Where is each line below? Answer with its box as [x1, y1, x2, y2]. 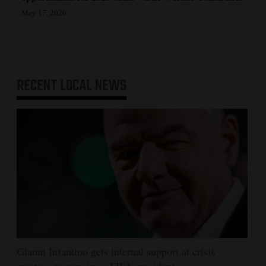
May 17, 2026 [21, 9, 66, 18]
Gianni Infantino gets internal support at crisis [17, 244, 215, 259]
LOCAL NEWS [60, 74, 126, 99]
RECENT [17, 74, 60, 99]
